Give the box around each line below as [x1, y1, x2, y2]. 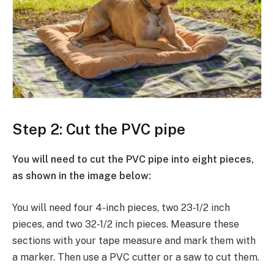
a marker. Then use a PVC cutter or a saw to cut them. [12, 251, 259, 263]
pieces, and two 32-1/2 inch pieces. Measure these [12, 218, 239, 230]
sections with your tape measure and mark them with [12, 234, 256, 246]
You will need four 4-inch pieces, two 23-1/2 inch [12, 201, 230, 213]
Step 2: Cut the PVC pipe [12, 120, 185, 138]
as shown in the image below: [12, 170, 151, 182]
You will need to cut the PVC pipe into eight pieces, [12, 154, 254, 166]
